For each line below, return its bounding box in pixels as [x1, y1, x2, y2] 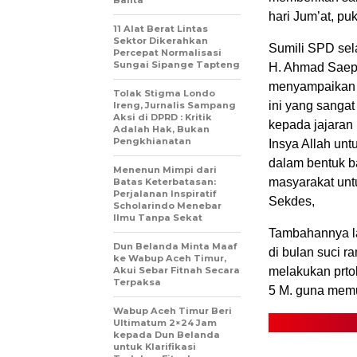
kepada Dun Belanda [113, 329, 220, 341]
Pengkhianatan [113, 135, 191, 147]
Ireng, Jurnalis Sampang [113, 100, 236, 112]
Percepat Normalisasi [113, 47, 222, 59]
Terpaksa [113, 277, 161, 288]
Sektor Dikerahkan [113, 35, 208, 47]
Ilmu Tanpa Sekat [113, 212, 202, 224]
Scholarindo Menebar [113, 200, 222, 212]
